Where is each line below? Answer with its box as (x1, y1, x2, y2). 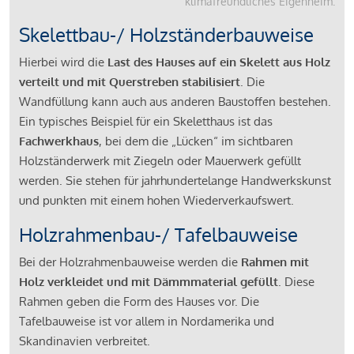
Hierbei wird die (19, 54, 107, 70)
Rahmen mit (241, 254, 309, 269)
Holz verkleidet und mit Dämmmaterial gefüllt (19, 273, 278, 289)
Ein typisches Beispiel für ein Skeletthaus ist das (19, 113, 273, 129)
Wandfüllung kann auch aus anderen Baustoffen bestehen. (19, 93, 331, 109)
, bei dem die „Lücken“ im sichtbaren (99, 133, 293, 149)
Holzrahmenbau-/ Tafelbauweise (19, 221, 298, 247)
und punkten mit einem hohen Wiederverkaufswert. (19, 192, 294, 208)
